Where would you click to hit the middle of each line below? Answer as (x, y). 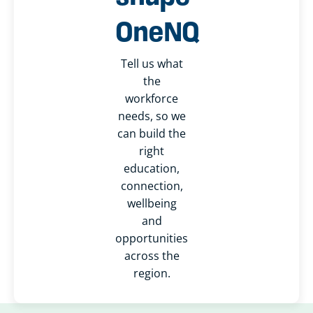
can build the (152, 134)
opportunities (152, 239)
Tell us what (152, 64)
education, (152, 169)
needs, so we (152, 116)
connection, (152, 186)
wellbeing (152, 204)
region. (152, 274)
